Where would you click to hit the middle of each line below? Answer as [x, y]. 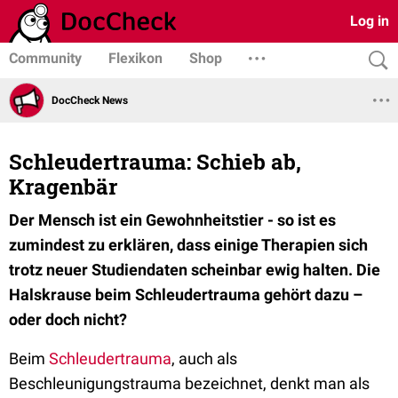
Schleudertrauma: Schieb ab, [155, 162]
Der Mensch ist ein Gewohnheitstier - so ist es [172, 220]
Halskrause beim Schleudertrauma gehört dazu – [186, 295]
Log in [370, 21]
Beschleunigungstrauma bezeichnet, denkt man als [189, 383]
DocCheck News [90, 100]
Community [45, 58]
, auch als [204, 358]
